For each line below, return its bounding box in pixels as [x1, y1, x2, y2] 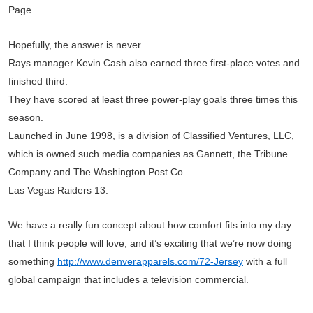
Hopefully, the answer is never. [8, 39, 143, 50]
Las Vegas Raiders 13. [8, 184, 108, 196]
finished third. [8, 75, 68, 87]
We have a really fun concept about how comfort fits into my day [8, 219, 291, 231]
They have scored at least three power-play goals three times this [8, 94, 298, 105]
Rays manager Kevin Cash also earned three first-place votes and [8, 57, 300, 68]
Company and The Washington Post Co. [8, 166, 186, 177]
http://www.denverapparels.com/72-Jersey [57, 256, 243, 267]
